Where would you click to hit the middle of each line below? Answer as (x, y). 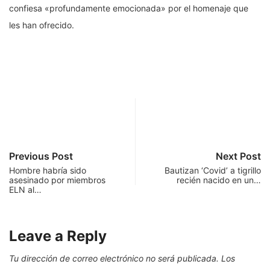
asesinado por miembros (58, 180)
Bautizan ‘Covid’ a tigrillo (213, 171)
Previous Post (41, 156)
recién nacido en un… (219, 180)
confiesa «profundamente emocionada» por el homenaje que (129, 8)
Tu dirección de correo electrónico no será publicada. (114, 259)
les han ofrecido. (42, 25)
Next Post (238, 156)
